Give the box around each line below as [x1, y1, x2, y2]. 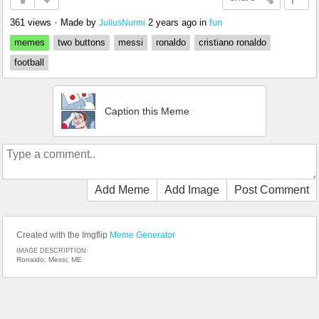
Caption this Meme [105, 105, 189, 117]
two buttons [58, 37, 105, 48]
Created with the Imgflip [16, 230, 110, 241]
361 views [10, 17, 51, 28]
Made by [61, 17, 99, 28]
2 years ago [148, 17, 197, 28]
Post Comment [234, 184, 309, 197]
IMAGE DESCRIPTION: [16, 247, 88, 255]
